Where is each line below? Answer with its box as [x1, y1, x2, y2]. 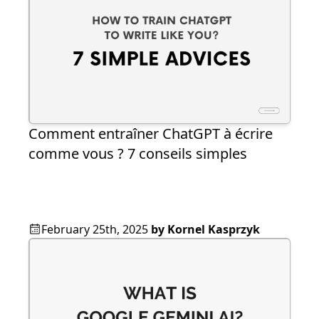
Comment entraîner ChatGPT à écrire [28, 124, 273, 144]
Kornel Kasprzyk [167, 221, 260, 238]
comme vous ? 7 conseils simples [28, 144, 247, 164]
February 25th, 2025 [41, 221, 148, 238]
